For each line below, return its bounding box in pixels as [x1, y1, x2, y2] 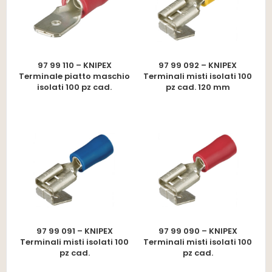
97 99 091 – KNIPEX [36, 225, 113, 237]
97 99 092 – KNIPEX [158, 59, 237, 71]
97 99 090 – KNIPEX [158, 225, 237, 237]
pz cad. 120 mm [165, 81, 230, 93]
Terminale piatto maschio [19, 70, 130, 82]
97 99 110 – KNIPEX [37, 59, 112, 71]
